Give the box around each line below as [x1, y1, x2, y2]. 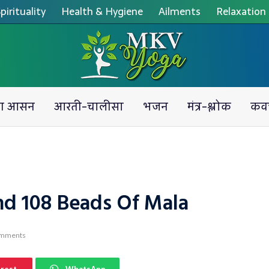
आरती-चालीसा [53, 97, 124, 116]
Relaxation [216, 3, 266, 20]
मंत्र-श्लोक [187, 97, 231, 116]
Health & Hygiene [61, 3, 143, 20]
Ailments [158, 3, 201, 20]
